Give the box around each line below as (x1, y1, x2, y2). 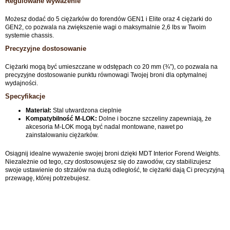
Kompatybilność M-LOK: (26, 115, 97, 122)
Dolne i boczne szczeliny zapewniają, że (97, 115, 212, 122)
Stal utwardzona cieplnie (51, 107, 122, 114)
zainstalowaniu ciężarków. (26, 131, 99, 139)
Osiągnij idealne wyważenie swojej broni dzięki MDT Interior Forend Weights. (5, 150, 220, 157)
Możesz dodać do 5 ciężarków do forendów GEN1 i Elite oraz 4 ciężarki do (5, 15, 212, 23)
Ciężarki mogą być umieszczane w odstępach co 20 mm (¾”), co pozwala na (5, 63, 218, 70)
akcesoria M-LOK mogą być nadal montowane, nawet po (26, 123, 183, 130)
